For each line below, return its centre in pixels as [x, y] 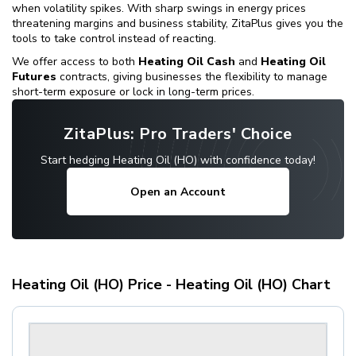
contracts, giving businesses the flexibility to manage [192, 77]
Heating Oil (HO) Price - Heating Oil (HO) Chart [171, 285]
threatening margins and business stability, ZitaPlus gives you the [178, 24]
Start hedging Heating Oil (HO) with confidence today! [178, 161]
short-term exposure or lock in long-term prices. [133, 92]
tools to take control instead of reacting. [114, 39]
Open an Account [178, 192]
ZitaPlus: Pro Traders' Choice [178, 134]
